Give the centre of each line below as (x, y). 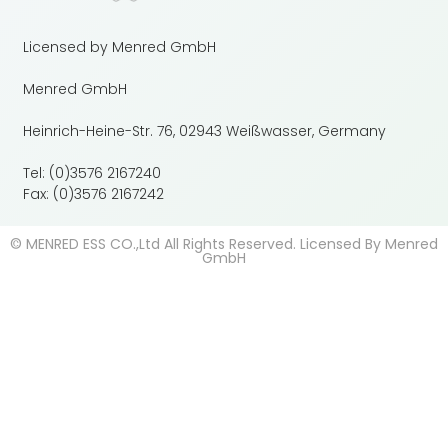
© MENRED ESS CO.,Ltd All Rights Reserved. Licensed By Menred (224, 243)
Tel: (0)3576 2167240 (92, 172)
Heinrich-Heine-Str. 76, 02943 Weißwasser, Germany (205, 130)
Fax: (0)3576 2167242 (94, 193)
